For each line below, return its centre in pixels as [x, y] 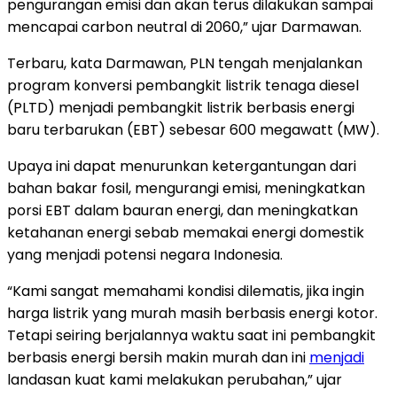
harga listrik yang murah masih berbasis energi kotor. [192, 313]
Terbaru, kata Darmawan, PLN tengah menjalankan [185, 63]
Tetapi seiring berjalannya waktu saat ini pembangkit [191, 335]
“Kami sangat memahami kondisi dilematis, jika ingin [186, 291]
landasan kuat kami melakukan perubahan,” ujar [175, 379]
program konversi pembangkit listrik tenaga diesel [183, 85]
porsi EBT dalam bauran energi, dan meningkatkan [183, 210]
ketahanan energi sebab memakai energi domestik [186, 232]
